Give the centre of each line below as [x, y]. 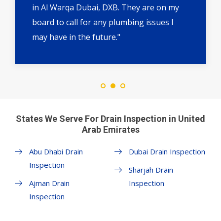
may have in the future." [76, 37]
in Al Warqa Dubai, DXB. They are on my [106, 8]
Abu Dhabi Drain [56, 152]
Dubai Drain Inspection [167, 152]
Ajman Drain [49, 183]
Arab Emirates [110, 130]
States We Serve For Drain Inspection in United [110, 119]
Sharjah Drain [151, 170]
